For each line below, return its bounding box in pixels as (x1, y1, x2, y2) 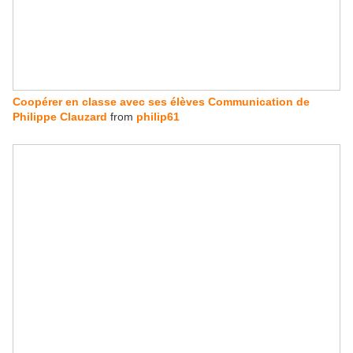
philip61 (136, 110, 180, 124)
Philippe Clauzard (13, 110, 110, 124)
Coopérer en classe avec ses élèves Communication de (13, 95, 310, 109)
